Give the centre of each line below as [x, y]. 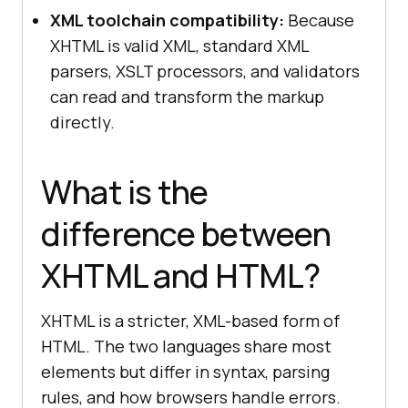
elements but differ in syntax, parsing [185, 371]
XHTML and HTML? [181, 275]
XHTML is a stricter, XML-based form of [190, 320]
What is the [125, 191]
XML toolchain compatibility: [167, 20]
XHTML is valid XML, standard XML [179, 45]
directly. [82, 122]
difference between [186, 233]
